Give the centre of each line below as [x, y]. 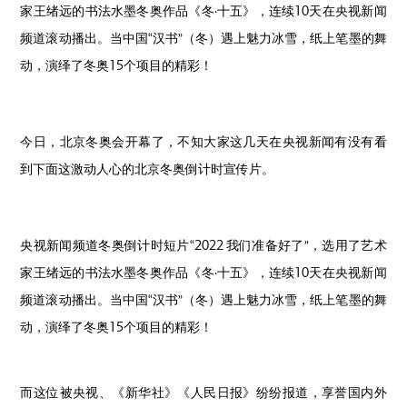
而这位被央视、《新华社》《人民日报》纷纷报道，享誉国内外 [203, 392]
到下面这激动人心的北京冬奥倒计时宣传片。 [148, 168]
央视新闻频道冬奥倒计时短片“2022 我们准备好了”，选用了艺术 [203, 244]
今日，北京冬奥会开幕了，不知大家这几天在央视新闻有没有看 [203, 141]
